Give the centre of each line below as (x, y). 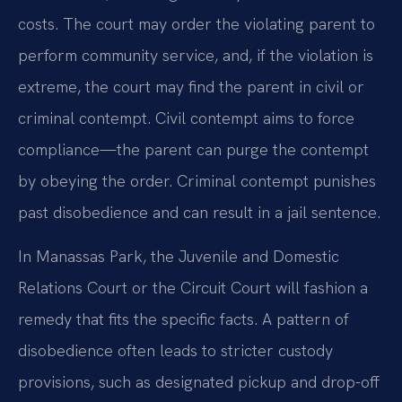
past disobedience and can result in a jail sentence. (199, 212)
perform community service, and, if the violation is (196, 55)
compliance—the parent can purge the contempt (193, 149)
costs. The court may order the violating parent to (197, 24)
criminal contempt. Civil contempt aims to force (186, 118)
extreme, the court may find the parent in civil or (191, 87)
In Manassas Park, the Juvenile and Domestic (179, 257)
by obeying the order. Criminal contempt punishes (197, 181)
